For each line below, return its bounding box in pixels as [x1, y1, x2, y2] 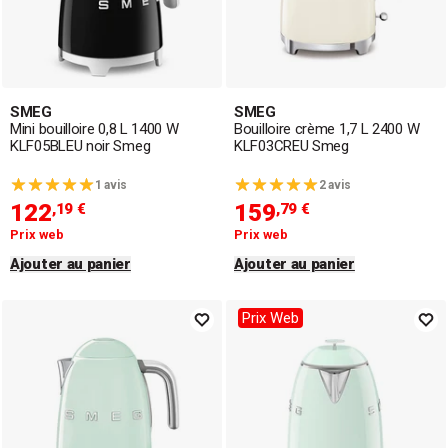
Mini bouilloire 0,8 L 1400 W [10, 120, 179, 138]
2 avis [319, 178, 351, 192]
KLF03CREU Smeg [234, 137, 349, 155]
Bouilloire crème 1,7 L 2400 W [234, 120, 420, 138]
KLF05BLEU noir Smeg [10, 137, 151, 155]
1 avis [95, 178, 127, 192]
